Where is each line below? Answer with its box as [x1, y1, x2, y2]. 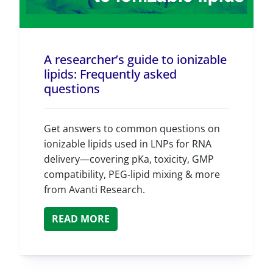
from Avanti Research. [44, 183, 145, 196]
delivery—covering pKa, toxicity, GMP [44, 152, 214, 166]
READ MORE [52, 212, 110, 225]
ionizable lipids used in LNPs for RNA [44, 137, 211, 151]
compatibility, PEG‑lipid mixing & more [44, 168, 220, 181]
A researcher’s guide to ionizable [44, 51, 227, 68]
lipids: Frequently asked [44, 66, 177, 82]
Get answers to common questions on [44, 122, 220, 135]
